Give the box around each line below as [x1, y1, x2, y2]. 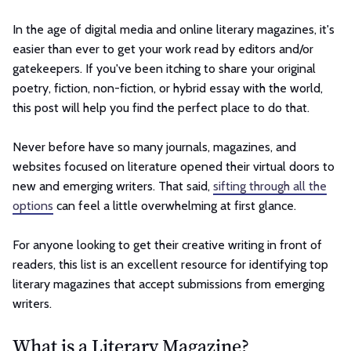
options [13, 197, 53, 213]
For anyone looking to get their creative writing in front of [13, 237, 322, 252]
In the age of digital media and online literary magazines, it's [13, 21, 335, 37]
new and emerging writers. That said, [13, 178, 213, 194]
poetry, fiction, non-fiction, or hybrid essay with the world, [13, 80, 323, 96]
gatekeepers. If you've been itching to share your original [13, 60, 316, 76]
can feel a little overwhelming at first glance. [53, 197, 296, 213]
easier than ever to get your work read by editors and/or [13, 41, 313, 56]
